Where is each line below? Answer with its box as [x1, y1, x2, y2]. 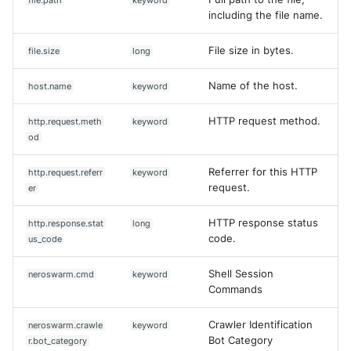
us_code [28, 233, 63, 244]
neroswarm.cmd [28, 268, 95, 280]
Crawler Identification [208, 318, 313, 331]
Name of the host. [208, 79, 298, 92]
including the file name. [208, 9, 323, 21]
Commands [208, 283, 262, 295]
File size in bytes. [208, 44, 294, 56]
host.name [28, 80, 72, 92]
